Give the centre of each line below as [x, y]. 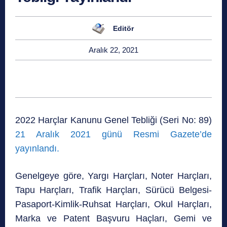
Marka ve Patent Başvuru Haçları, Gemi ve [113, 219]
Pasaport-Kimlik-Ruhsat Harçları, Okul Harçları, [113, 204]
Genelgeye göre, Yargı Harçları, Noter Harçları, [113, 176]
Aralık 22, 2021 [113, 50]
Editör [123, 28]
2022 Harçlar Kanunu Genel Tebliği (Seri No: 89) [113, 120]
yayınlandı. [39, 149]
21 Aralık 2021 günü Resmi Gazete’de [113, 135]
